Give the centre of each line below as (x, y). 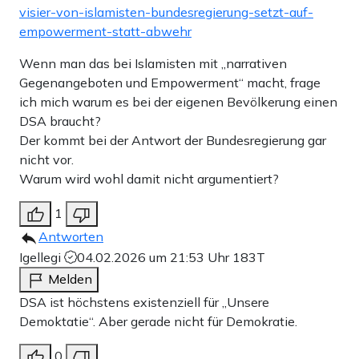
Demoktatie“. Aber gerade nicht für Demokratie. (158, 321)
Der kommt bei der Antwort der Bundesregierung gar (173, 140)
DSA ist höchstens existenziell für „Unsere (144, 302)
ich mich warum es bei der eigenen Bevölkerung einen (178, 101)
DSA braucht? (60, 121)
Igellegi (42, 257)
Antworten (71, 236)
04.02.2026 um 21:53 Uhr (155, 257)
